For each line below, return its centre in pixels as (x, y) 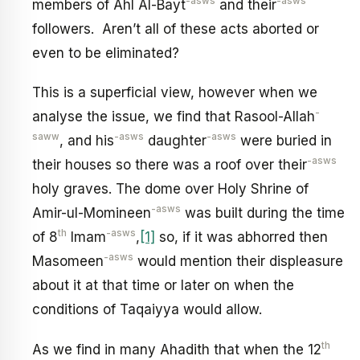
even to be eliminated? (106, 53)
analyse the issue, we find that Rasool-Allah (174, 117)
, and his (87, 141)
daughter (175, 141)
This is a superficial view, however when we (175, 93)
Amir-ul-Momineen (92, 213)
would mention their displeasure (238, 262)
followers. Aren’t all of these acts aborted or (176, 29)
